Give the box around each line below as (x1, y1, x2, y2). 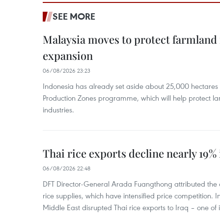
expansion (43, 48, 93, 63)
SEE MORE (53, 10, 95, 22)
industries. (43, 105, 74, 114)
